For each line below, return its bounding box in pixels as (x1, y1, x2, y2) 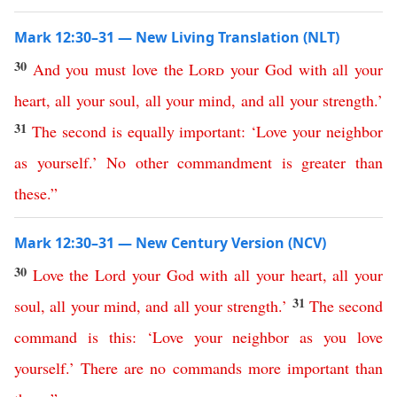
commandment (177, 152, 273, 173)
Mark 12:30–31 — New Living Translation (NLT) (14, 27, 339, 47)
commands (172, 357, 242, 378)
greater (301, 152, 346, 173)
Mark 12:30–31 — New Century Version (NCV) (14, 233, 326, 253)
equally (127, 121, 175, 142)
